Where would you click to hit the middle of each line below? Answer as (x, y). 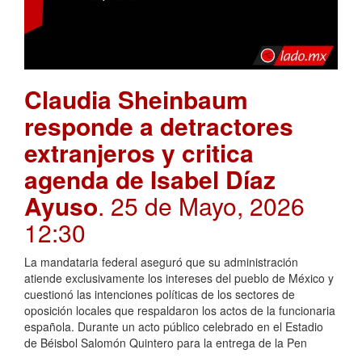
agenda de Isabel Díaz (150, 179)
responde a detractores (159, 125)
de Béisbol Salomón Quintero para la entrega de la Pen (166, 342)
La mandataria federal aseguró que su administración (161, 261)
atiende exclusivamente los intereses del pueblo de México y (179, 278)
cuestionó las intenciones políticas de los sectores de (160, 294)
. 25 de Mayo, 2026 (201, 205)
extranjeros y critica (139, 152)
